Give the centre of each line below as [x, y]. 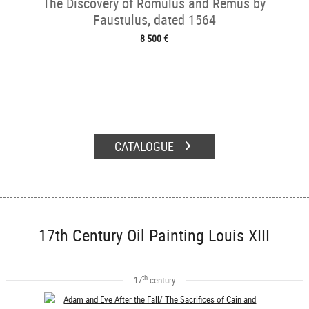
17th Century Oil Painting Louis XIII [154, 235]
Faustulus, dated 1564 [154, 19]
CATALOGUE [144, 146]
